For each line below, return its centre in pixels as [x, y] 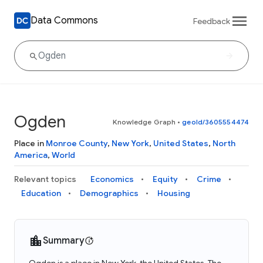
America [31, 155]
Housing [174, 193]
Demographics [109, 193]
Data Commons [64, 20]
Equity [165, 179]
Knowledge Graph [144, 122]
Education [41, 193]
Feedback [212, 21]
